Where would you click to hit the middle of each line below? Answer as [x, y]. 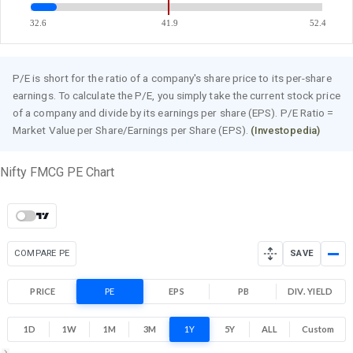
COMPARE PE [42, 254]
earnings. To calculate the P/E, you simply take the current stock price [176, 96]
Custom [318, 329]
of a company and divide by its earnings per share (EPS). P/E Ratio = [173, 113]
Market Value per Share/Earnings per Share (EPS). [132, 130]
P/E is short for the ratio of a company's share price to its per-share [172, 78]
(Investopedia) [285, 131]
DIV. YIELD [310, 292]
